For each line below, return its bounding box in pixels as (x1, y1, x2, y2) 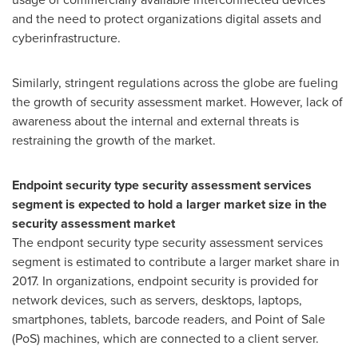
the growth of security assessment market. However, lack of (12, 93, 343, 111)
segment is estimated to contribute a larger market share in (12, 253, 340, 271)
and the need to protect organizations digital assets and (12, 10, 321, 28)
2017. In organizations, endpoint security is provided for (12, 272, 318, 290)
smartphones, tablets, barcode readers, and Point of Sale (12, 310, 325, 328)
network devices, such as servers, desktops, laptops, (12, 291, 302, 309)
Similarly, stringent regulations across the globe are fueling (12, 74, 338, 92)
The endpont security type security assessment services (12, 233, 323, 252)
